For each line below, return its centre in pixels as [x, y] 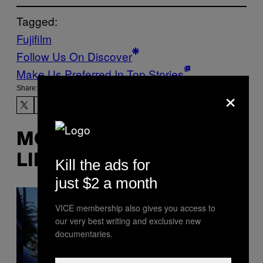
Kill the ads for [103, 165]
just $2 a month [106, 183]
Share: [27, 88]
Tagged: [37, 21]
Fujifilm [34, 39]
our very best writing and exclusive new [128, 221]
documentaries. [84, 234]
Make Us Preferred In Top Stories [100, 74]
